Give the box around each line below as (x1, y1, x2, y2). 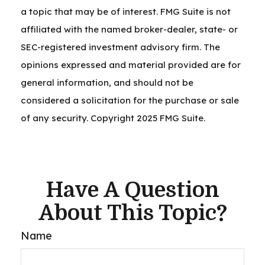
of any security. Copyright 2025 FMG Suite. (21, 112, 205, 124)
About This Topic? (38, 201, 227, 225)
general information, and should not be (21, 77, 193, 88)
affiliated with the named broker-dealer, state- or (21, 24, 238, 35)
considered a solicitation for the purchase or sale (21, 95, 239, 106)
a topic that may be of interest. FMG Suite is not (21, 6, 231, 17)
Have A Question (46, 178, 219, 202)
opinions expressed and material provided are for (21, 59, 241, 70)
